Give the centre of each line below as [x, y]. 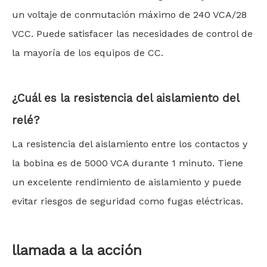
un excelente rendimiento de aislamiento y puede [127, 182]
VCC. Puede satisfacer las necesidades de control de [132, 34]
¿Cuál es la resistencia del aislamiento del [125, 98]
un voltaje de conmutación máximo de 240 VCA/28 [129, 15]
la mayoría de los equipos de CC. [88, 53]
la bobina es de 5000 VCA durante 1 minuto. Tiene [128, 163]
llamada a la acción [77, 250]
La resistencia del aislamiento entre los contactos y [130, 144]
